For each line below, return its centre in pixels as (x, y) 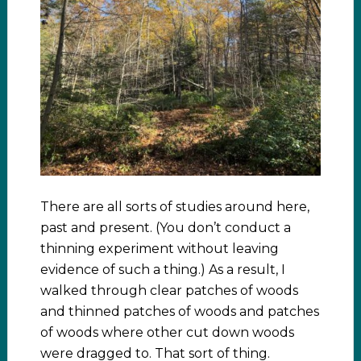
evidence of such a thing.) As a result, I (162, 269)
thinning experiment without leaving (159, 248)
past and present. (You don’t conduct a (165, 227)
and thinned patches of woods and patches (179, 311)
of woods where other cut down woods (167, 332)
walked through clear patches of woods (169, 290)
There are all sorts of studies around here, (174, 206)
